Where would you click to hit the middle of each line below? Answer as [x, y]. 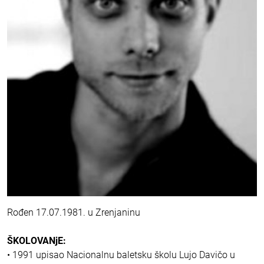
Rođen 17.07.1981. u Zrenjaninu [74, 213]
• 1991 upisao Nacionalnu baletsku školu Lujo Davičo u [121, 255]
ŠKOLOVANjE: [37, 241]
